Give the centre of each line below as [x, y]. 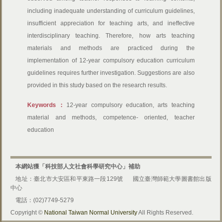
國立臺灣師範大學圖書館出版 [172, 179]
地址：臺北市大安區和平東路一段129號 [69, 179]
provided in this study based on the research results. [97, 85]
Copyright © [28, 213]
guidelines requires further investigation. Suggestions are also [111, 73]
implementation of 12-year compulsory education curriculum [111, 60]
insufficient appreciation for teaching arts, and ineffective [111, 23]
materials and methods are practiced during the [111, 48]
